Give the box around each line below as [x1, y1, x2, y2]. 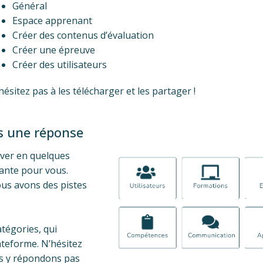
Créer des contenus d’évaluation [12, 28, 154, 42]
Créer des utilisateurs [12, 58, 107, 71]
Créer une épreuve [12, 43, 96, 56]
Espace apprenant [12, 14, 93, 27]
